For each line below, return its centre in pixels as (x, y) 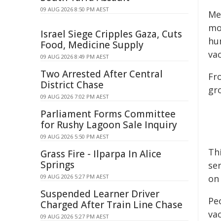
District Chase (72, 85)
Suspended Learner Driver (100, 194)
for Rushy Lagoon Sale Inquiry (109, 125)
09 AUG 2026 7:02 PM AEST (75, 96)
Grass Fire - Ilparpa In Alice (101, 154)
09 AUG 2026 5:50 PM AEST (75, 136)
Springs (57, 165)
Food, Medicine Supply (92, 45)
